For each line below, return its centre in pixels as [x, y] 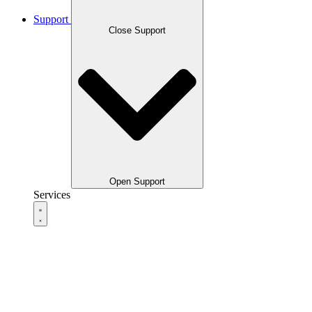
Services [52, 194]
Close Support [137, 30]
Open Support [137, 181]
